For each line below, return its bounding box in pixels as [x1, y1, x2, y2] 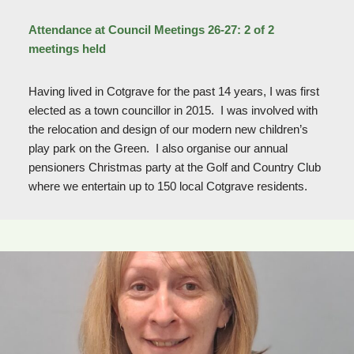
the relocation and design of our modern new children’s [28, 122, 308, 137]
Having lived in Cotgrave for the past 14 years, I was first [28, 85, 319, 99]
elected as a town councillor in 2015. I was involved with [28, 104, 318, 118]
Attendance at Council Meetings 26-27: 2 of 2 [28, 23, 274, 37]
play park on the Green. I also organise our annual [28, 141, 288, 156]
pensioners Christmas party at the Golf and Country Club [28, 160, 321, 175]
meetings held [28, 42, 106, 56]
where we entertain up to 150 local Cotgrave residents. [28, 179, 307, 194]
